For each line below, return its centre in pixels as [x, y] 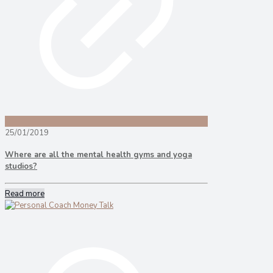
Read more [25, 193]
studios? [21, 167]
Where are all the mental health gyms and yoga [98, 155]
